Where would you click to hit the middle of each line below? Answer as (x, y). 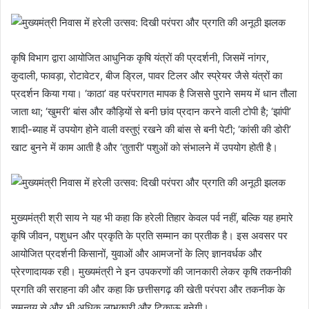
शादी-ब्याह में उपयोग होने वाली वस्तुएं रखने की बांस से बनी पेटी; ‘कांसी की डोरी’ (151, 130)
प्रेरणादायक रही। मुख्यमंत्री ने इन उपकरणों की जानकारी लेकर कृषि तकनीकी (151, 272)
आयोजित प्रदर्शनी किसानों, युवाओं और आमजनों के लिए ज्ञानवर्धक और (137, 254)
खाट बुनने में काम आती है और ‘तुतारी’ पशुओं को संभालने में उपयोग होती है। (144, 148)
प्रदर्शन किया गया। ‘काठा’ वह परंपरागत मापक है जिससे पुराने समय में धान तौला (154, 94)
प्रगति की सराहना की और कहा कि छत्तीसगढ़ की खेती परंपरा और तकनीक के (148, 290)
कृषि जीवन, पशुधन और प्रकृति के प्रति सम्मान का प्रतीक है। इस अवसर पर (149, 236)
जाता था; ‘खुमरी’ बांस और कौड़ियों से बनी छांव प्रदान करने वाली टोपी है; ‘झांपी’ (151, 112)
